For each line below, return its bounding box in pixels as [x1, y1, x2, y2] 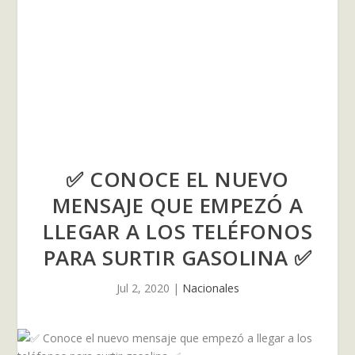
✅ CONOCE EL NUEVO [66, 165, 289, 193]
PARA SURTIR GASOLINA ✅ [43, 243, 312, 272]
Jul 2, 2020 [116, 281, 170, 296]
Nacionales [181, 281, 239, 296]
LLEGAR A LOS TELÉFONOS [43, 217, 312, 246]
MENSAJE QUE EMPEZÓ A [52, 191, 303, 219]
